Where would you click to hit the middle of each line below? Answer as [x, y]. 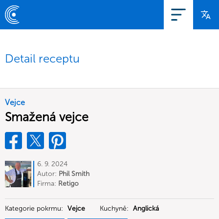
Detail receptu [42, 58]
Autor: [48, 174]
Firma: [48, 184]
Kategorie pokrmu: [35, 208]
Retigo [68, 184]
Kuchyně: [115, 208]
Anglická [146, 208]
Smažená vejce [47, 117]
